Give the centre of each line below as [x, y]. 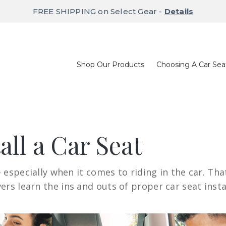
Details [179, 11]
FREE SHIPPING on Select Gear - [98, 11]
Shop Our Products [110, 65]
